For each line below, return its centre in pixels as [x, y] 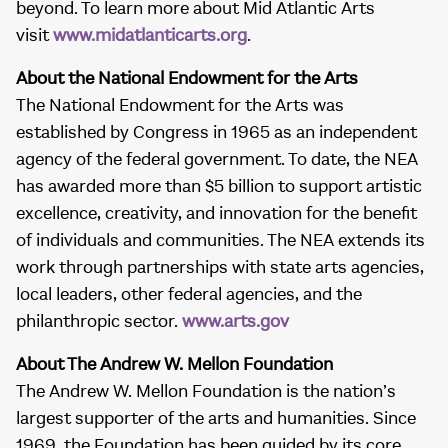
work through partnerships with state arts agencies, [220, 267]
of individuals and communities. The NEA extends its [220, 240]
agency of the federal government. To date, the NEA [217, 159]
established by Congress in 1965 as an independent [216, 132]
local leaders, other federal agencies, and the [189, 294]
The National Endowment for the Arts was [180, 105]
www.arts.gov [235, 321]
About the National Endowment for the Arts [187, 78]
